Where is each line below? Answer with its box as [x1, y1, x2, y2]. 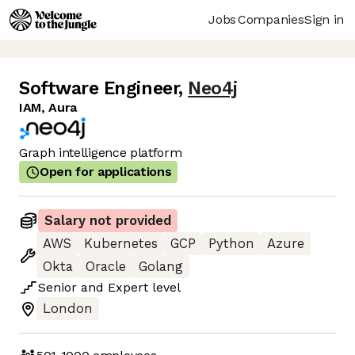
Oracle [86, 259, 126, 275]
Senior [38, 280, 77, 296]
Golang [139, 259, 183, 275]
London [43, 301, 93, 317]
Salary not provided [44, 213, 171, 229]
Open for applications [40, 164, 172, 180]
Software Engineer [19, 78, 179, 100]
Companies [238, 11, 304, 27]
